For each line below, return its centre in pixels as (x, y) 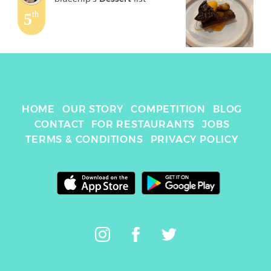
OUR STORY (93, 109)
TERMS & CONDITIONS (84, 139)
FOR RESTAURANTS (143, 124)
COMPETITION (168, 109)
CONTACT (59, 124)
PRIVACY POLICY (194, 139)
